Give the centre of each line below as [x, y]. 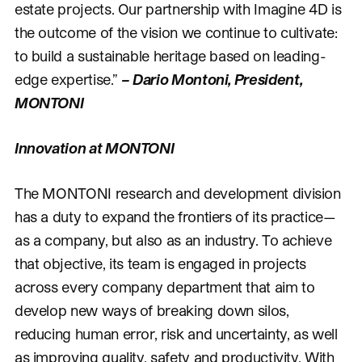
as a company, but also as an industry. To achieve [173, 240]
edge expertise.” [67, 79]
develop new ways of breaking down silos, [152, 310]
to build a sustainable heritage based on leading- [170, 56]
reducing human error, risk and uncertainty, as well [176, 334]
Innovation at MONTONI [94, 148]
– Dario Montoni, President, [212, 79]
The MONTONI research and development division [177, 193]
